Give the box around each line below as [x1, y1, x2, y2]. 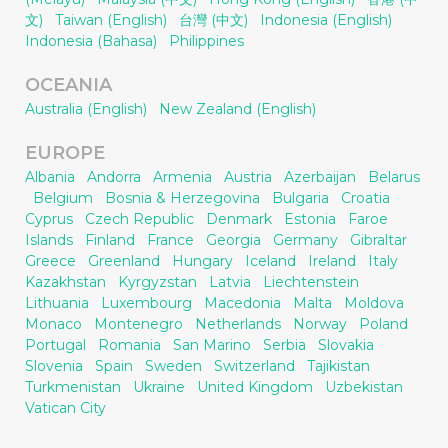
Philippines [169, 31, 244, 50]
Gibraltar [350, 230, 407, 249]
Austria [224, 167, 272, 186]
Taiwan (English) [55, 10, 167, 29]
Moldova [344, 293, 404, 312]
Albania [25, 167, 75, 186]
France [147, 230, 194, 249]
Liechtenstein [263, 272, 359, 291]
